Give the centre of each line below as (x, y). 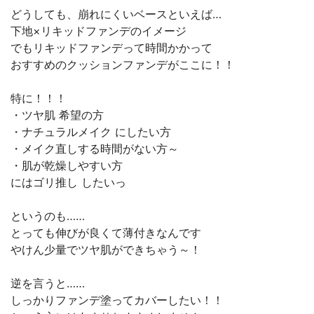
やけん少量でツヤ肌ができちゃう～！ (106, 250)
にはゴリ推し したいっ (68, 182)
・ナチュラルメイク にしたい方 (91, 132)
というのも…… (48, 216)
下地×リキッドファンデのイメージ (98, 31)
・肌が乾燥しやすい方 (67, 165)
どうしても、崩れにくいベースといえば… (116, 14)
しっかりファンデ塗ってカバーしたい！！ (117, 300)
